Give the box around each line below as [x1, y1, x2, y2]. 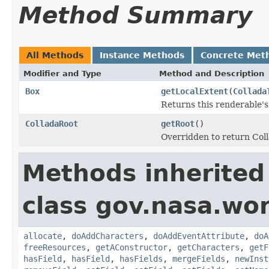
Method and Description [159, 68, 264, 78]
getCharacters [177, 242, 240, 252]
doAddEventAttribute [153, 231, 244, 241]
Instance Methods [100, 50, 184, 60]
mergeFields [172, 253, 225, 264]
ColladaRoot [25, 118, 78, 128]
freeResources [23, 242, 86, 252]
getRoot [161, 118, 195, 128]
